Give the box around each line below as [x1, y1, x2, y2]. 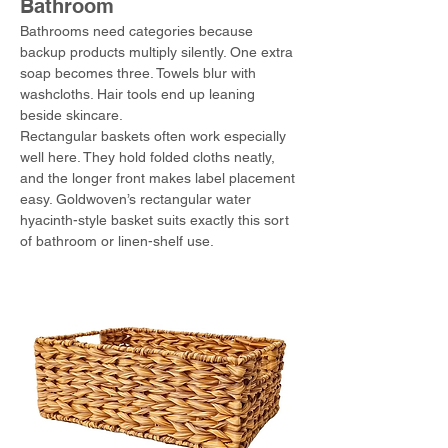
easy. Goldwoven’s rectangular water [20, 191, 255, 207]
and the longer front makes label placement [20, 170, 299, 186]
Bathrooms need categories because [20, 23, 257, 39]
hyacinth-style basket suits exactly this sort [20, 212, 293, 228]
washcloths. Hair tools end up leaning [20, 86, 259, 102]
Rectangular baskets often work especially [20, 128, 290, 144]
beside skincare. [20, 107, 123, 123]
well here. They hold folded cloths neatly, [20, 149, 279, 165]
